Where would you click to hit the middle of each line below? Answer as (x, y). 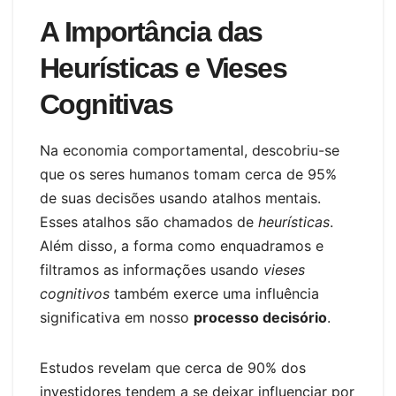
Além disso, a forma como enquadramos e (182, 246)
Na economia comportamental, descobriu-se (190, 151)
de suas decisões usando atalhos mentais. (180, 198)
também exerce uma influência (214, 294)
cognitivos (75, 294)
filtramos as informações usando (152, 270)
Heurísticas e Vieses (163, 69)
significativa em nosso (117, 318)
